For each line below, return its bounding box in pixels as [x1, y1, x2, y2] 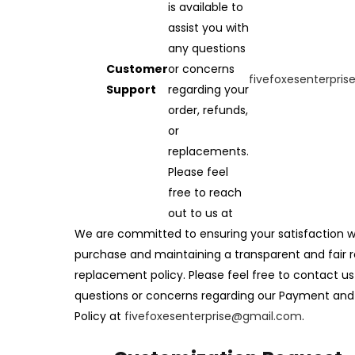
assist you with [168, 20, 249, 36]
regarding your [168, 82, 249, 97]
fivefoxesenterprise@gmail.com [124, 308, 302, 324]
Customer [106, 61, 168, 77]
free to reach [168, 185, 242, 200]
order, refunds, [168, 102, 248, 118]
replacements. [168, 143, 249, 159]
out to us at [168, 205, 233, 221]
